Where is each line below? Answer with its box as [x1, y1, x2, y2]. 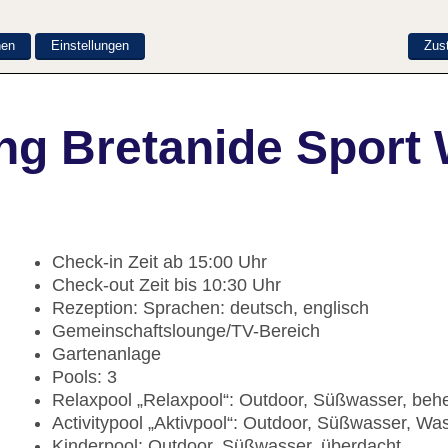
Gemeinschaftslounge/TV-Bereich [52, 321, 320, 342]
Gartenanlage [52, 344, 161, 365]
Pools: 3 [52, 367, 117, 388]
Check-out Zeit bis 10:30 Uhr [52, 275, 281, 296]
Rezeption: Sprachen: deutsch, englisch [52, 298, 369, 319]
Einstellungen [51, 37, 129, 53]
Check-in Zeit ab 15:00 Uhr [52, 252, 267, 273]
